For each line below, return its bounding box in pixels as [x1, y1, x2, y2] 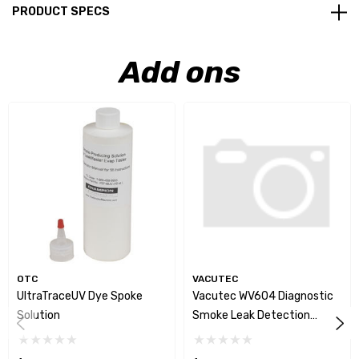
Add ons [119, 54, 240, 91]
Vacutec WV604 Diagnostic [192, 289, 333, 304]
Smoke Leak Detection [192, 309, 310, 323]
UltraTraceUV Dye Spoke [17, 289, 143, 304]
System [192, 328, 234, 342]
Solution [17, 309, 60, 323]
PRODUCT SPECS [12, 5, 110, 19]
